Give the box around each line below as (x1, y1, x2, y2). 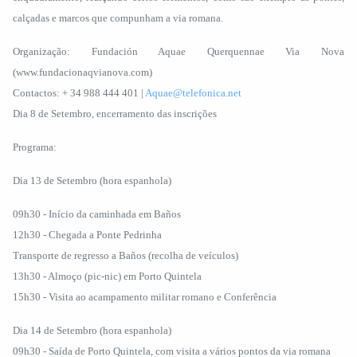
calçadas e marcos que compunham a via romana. (13, 12, 223, 24)
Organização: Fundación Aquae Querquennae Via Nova (13, 45, 344, 57)
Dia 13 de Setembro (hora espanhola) (13, 175, 171, 186)
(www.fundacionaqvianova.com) (13, 66, 152, 78)
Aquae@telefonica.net (145, 87, 241, 99)
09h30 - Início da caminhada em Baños (13, 208, 181, 220)
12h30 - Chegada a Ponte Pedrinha (13, 229, 162, 241)
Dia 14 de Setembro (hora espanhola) (13, 324, 171, 336)
